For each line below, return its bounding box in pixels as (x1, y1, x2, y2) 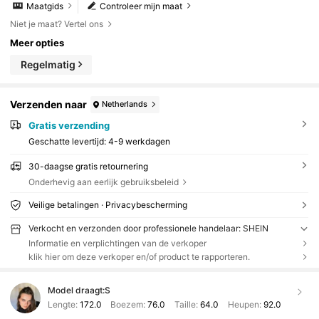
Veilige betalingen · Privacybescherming (28, 199, 187, 211)
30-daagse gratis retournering (28, 160, 148, 172)
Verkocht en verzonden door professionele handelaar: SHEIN (28, 223, 268, 234)
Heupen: (225, 298, 263, 310)
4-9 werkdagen (108, 135, 170, 147)
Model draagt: (47, 285, 105, 296)
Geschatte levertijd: (28, 135, 108, 147)
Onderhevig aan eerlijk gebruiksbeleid (28, 176, 179, 187)
